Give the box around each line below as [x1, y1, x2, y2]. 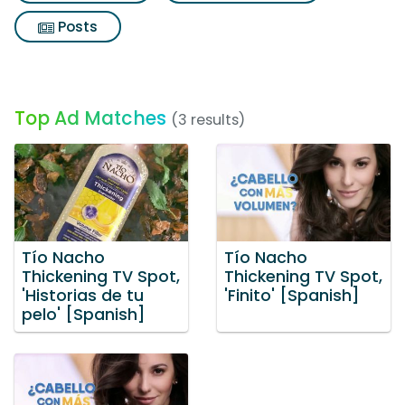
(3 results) [171, 109, 245, 130]
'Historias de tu [22, 284, 144, 306]
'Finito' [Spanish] [224, 284, 360, 306]
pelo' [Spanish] [22, 303, 146, 325]
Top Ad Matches [14, 105, 166, 131]
